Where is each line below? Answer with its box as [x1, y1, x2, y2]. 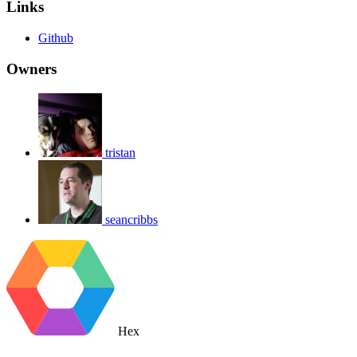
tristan [105, 145, 135, 159]
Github [38, 31, 73, 45]
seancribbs [105, 212, 158, 226]
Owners [6, 60, 57, 77]
